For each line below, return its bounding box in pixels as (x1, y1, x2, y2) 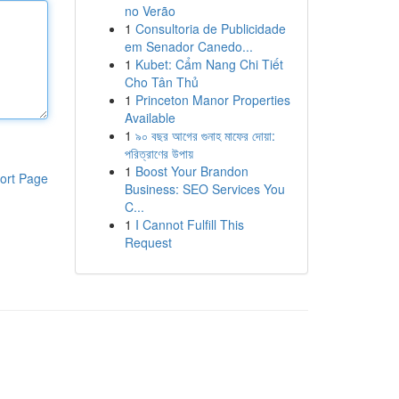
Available (124, 109, 175, 126)
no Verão (124, 2, 175, 20)
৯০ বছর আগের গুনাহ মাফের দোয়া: (134, 126, 275, 144)
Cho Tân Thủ (124, 73, 199, 91)
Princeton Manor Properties (134, 91, 290, 109)
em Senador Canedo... (124, 37, 253, 55)
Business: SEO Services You (124, 180, 285, 198)
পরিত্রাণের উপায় (124, 144, 193, 162)
